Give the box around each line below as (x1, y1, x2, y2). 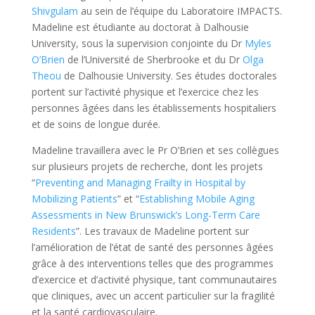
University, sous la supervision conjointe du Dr (31, 36, 245, 50)
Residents (31, 224, 76, 238)
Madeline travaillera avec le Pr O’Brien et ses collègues (31, 143, 279, 157)
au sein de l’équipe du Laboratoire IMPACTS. (77, 4, 282, 18)
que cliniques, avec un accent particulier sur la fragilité (31, 288, 275, 302)
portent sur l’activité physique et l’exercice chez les (31, 84, 259, 98)
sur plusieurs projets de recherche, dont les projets (31, 159, 263, 173)
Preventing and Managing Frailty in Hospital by (34, 175, 245, 189)
